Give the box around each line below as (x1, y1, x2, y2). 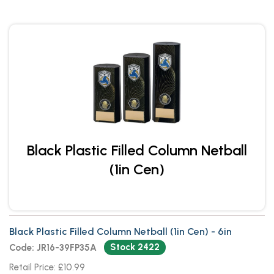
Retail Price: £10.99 (9, 262, 85, 273)
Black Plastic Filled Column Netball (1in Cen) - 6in (9, 225, 232, 237)
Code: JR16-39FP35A (9, 242, 97, 253)
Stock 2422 (109, 241, 160, 253)
